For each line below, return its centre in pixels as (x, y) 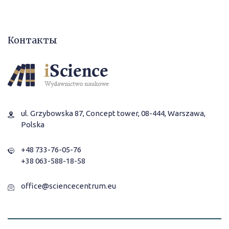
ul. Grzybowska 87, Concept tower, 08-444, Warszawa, (113, 113)
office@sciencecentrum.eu (68, 186)
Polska (33, 124)
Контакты (32, 40)
